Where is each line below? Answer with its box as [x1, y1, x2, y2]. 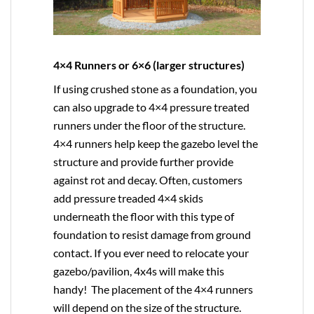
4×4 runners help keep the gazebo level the [53, 136, 258, 150]
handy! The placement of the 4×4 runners [53, 282, 253, 296]
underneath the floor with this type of [53, 209, 234, 223]
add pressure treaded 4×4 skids [53, 191, 203, 205]
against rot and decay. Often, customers [53, 172, 243, 186]
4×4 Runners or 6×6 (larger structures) [53, 57, 245, 71]
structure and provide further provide [53, 154, 233, 168]
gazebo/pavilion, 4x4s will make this [53, 264, 224, 278]
